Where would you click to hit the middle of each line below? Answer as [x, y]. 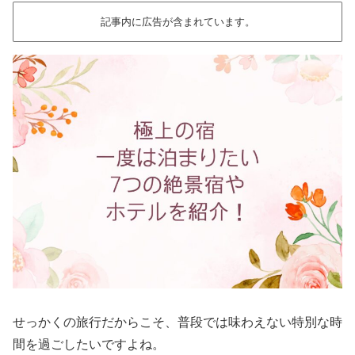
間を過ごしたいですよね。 [89, 344]
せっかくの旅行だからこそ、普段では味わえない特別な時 [177, 322]
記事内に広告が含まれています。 [177, 21]
